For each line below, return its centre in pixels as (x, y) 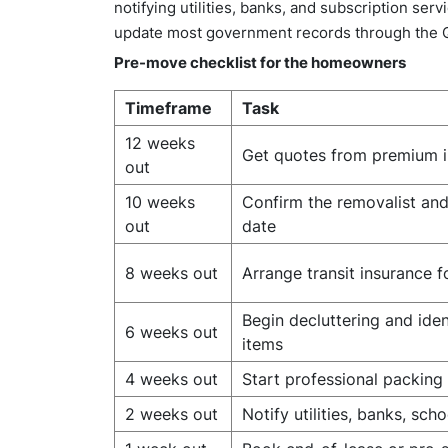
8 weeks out (171, 273)
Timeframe (168, 108)
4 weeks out (171, 379)
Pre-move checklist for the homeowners (260, 62)
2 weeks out (171, 414)
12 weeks (160, 143)
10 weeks (160, 202)
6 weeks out (171, 332)
